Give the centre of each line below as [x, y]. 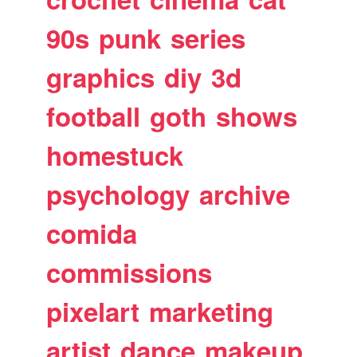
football [94, 116]
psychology [118, 194]
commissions [129, 272]
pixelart [93, 311]
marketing [212, 311]
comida [92, 233]
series [208, 38]
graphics [101, 77]
